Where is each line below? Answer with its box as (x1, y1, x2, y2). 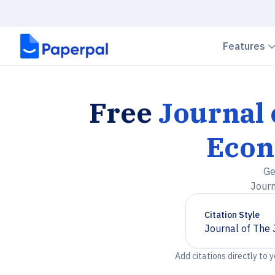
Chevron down (204, 227, 267, 240)
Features (223, 40, 268, 52)
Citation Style (204, 209, 260, 220)
